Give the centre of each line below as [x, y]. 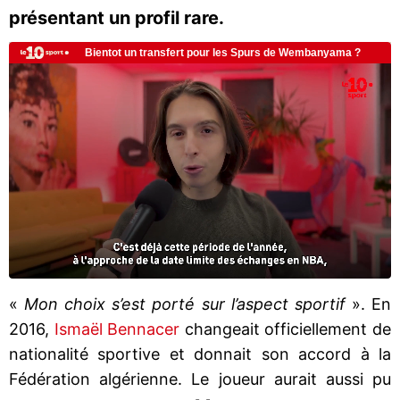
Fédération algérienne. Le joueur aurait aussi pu [200, 379]
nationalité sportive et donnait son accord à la [200, 354]
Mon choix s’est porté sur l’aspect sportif [185, 304]
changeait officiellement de [286, 329]
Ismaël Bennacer [117, 329]
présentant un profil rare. [117, 18]
